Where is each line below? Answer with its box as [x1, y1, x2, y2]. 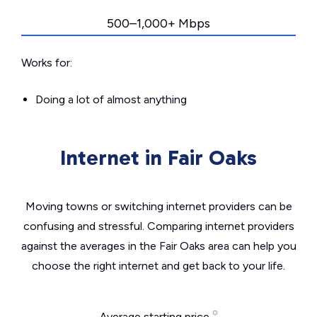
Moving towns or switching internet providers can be [25, 200, 292, 214]
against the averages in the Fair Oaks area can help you [21, 239, 296, 253]
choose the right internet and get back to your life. [32, 259, 285, 273]
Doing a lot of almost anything [35, 93, 187, 107]
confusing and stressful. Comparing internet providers [23, 219, 294, 234]
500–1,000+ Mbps [107, 16, 210, 32]
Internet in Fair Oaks [60, 145, 257, 171]
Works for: [21, 56, 72, 70]
